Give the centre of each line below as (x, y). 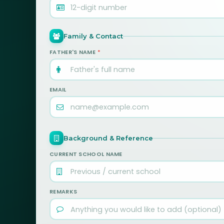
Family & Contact (93, 36)
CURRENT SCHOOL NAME (86, 154)
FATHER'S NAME (73, 52)
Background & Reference (108, 138)
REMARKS (63, 191)
